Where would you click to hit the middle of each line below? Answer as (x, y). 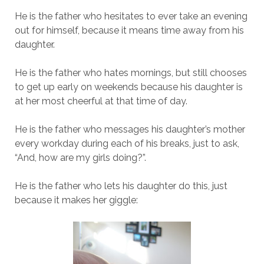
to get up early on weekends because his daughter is (128, 87)
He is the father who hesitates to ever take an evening (131, 16)
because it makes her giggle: (76, 200)
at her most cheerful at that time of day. (101, 101)
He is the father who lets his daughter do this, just (121, 186)
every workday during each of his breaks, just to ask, (127, 143)
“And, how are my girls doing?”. (80, 158)
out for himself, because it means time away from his (129, 30)
